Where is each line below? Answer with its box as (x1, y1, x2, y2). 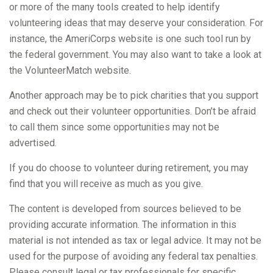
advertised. (9, 137, 57, 149)
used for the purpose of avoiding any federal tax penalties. (9, 250, 258, 262)
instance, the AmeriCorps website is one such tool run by (9, 33, 251, 44)
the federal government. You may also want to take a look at (9, 49, 261, 60)
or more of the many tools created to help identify (9, 1, 220, 13)
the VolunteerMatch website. (9, 65, 131, 76)
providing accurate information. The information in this (9, 219, 236, 230)
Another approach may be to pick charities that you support (9, 90, 258, 101)
